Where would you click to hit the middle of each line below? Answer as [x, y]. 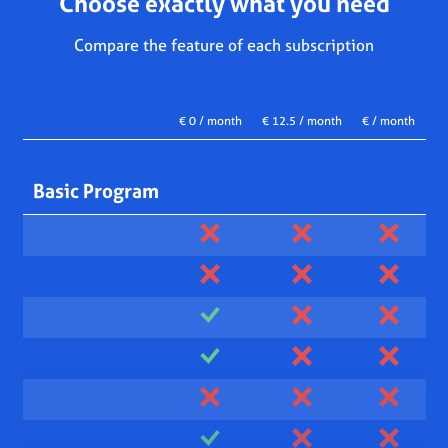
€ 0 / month [210, 121]
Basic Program [95, 191]
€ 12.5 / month [301, 121]
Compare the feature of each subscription [224, 45]
